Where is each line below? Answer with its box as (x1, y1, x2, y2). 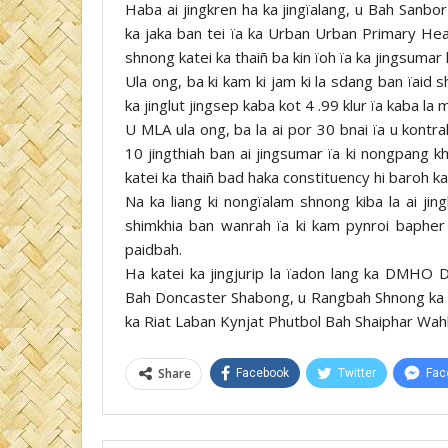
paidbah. (125, 238, 182, 259)
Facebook (236, 365, 289, 380)
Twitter (338, 365, 376, 380)
